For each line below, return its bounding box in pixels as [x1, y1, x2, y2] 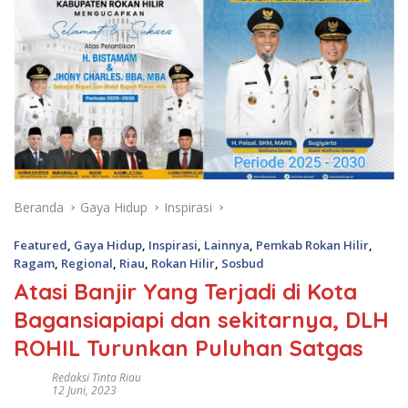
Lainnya [204, 236, 250, 253]
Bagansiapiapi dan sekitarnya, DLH [14, 305, 389, 333]
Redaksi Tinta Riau [52, 369, 141, 385]
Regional [61, 254, 113, 271]
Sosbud [221, 254, 264, 271]
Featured [14, 236, 67, 253]
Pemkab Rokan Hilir [256, 236, 369, 253]
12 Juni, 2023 [52, 382, 117, 398]
